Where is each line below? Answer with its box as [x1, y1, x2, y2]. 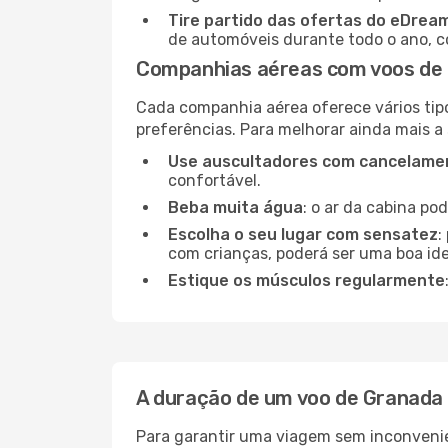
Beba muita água [168, 198, 303, 217]
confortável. [168, 171, 261, 190]
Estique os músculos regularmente [168, 271, 445, 290]
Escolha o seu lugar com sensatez [168, 225, 438, 244]
